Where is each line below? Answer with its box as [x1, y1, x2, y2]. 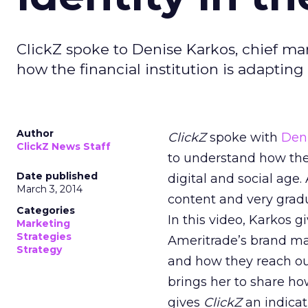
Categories [16, 204, 75, 217]
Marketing [16, 217, 70, 230]
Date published [16, 170, 98, 182]
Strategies [16, 230, 71, 243]
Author [16, 127, 54, 140]
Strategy [16, 243, 62, 256]
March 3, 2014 [16, 183, 82, 195]
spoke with [210, 130, 281, 145]
